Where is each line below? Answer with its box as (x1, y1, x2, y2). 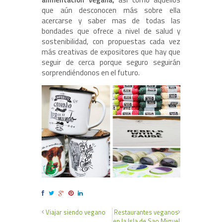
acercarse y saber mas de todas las (42, 14, 180, 26)
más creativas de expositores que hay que (42, 46, 180, 57)
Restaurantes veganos (114, 207, 179, 218)
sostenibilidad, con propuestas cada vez (42, 35, 180, 47)
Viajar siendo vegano (46, 207, 106, 218)
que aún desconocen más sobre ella (42, 4, 180, 16)
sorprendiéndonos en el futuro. (42, 66, 140, 78)
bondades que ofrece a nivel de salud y (42, 25, 180, 37)
